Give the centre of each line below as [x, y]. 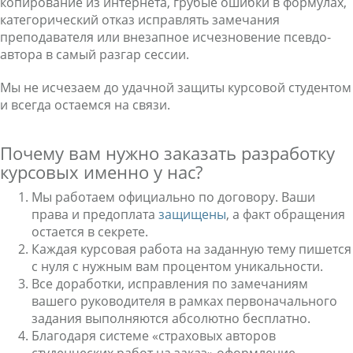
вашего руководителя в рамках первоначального [184, 301]
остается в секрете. [90, 232]
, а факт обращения [286, 214]
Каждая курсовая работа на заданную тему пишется [191, 249]
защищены [192, 214]
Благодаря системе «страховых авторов [154, 336]
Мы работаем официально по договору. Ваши [173, 197]
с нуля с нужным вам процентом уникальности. [179, 266]
